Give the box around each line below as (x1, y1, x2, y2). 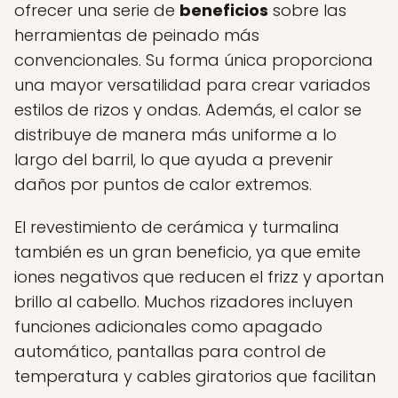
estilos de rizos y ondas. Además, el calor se (14, 99, 362, 121)
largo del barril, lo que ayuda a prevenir (14, 148, 333, 171)
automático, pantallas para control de (14, 340, 326, 362)
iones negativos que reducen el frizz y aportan (14, 266, 384, 288)
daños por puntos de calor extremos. (14, 173, 312, 195)
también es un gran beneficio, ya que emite (14, 241, 361, 263)
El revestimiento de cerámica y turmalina (14, 216, 339, 238)
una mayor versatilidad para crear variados (14, 74, 370, 96)
